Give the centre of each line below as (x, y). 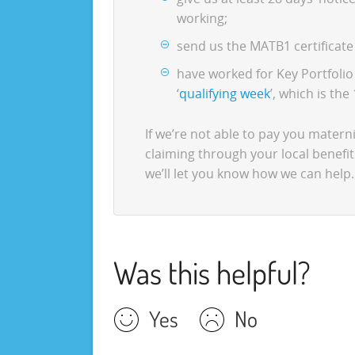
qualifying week (224, 94)
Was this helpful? (212, 272)
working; (202, 19)
